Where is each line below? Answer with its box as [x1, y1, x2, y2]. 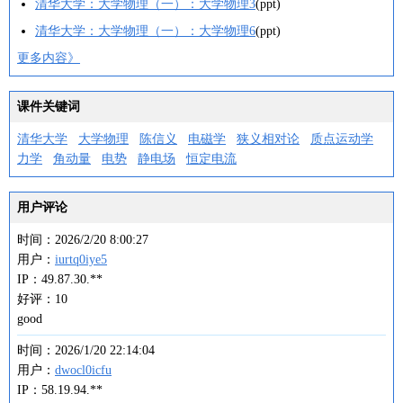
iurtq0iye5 [55, 253, 107, 266]
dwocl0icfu [55, 363, 112, 377]
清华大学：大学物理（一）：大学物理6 [35, 24, 255, 38]
